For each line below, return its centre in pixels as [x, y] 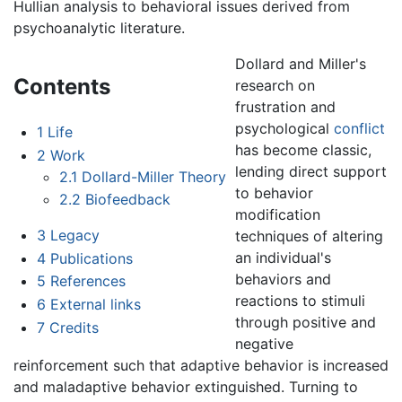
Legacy [74, 236]
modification [278, 215]
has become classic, [304, 150]
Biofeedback [128, 200]
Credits [74, 327]
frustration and [286, 107]
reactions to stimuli [301, 301]
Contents [62, 87]
